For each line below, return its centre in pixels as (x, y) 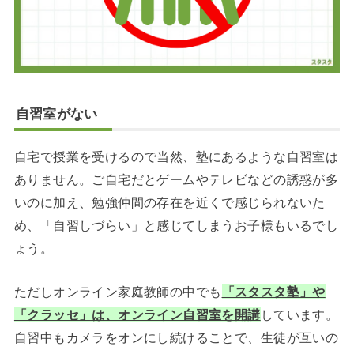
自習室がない (56, 114)
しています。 (299, 314)
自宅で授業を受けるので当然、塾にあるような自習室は (176, 156)
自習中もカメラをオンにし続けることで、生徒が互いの (176, 337)
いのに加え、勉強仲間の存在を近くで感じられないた (169, 202)
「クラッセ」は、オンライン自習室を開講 (137, 314)
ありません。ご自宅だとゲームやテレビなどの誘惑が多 (176, 179)
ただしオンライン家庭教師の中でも (118, 291)
